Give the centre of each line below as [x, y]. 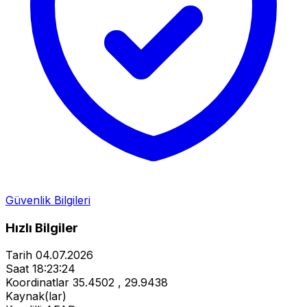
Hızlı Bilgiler [42, 228]
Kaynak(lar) [36, 296]
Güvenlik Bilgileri [48, 200]
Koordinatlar [37, 283]
